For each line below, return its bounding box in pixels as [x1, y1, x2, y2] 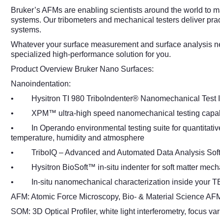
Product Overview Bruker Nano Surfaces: [11, 65, 154, 74]
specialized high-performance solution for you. [11, 50, 171, 59]
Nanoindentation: [11, 80, 71, 88]
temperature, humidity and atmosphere [11, 134, 144, 142]
